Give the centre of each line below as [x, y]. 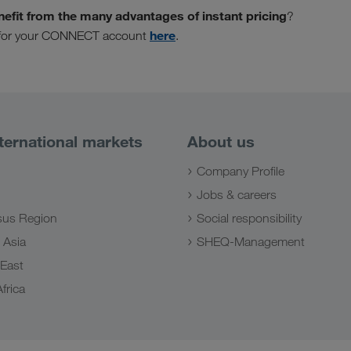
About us [221, 141]
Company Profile [241, 171]
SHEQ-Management [251, 241]
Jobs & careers [237, 194]
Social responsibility [249, 218]
